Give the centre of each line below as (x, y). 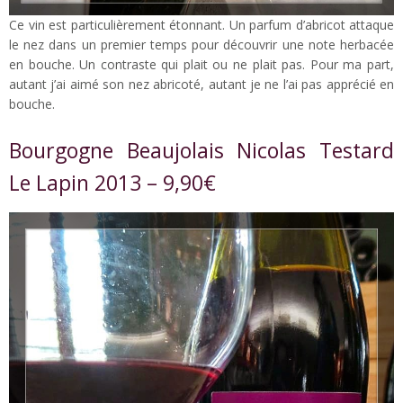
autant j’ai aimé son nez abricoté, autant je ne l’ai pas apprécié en (201, 85)
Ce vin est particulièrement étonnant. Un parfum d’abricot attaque (201, 25)
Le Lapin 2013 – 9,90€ (112, 183)
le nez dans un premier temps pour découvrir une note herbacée (201, 45)
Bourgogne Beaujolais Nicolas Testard (201, 151)
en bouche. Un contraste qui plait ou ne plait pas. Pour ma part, (201, 65)
